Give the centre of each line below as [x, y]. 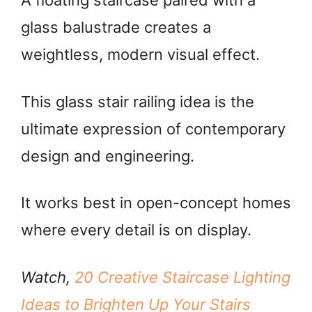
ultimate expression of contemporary [153, 128]
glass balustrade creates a [116, 28]
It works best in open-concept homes [156, 203]
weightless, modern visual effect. [140, 55]
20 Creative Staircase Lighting [182, 277]
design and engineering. [108, 156]
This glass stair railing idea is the [138, 101]
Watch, [48, 277]
